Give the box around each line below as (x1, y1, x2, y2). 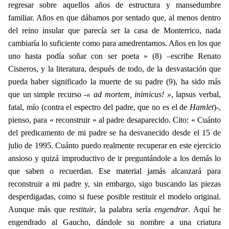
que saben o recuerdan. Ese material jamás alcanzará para (8, 166, 221, 175)
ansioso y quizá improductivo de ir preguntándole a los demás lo (8, 153, 221, 163)
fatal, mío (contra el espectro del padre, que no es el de (8, 102, 190, 111)
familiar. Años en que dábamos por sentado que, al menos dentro (8, 13, 221, 22)
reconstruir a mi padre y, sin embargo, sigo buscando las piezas (8, 179, 221, 188)
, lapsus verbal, (171, 89, 221, 99)
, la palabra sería (94, 204, 154, 214)
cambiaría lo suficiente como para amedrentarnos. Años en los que (8, 38, 221, 48)
